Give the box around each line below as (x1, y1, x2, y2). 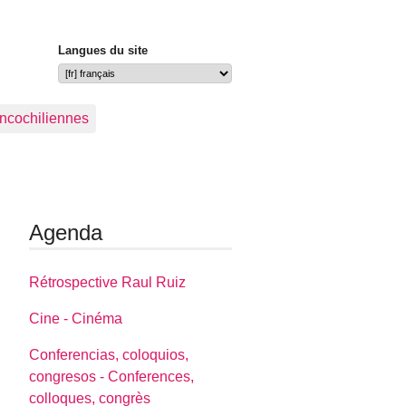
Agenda (29, 220, 103, 245)
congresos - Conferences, (29, 369, 195, 385)
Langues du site (58, 43, 148, 58)
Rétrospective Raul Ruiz (29, 275, 187, 291)
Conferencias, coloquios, (29, 347, 189, 363)
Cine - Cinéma (29, 311, 123, 327)
